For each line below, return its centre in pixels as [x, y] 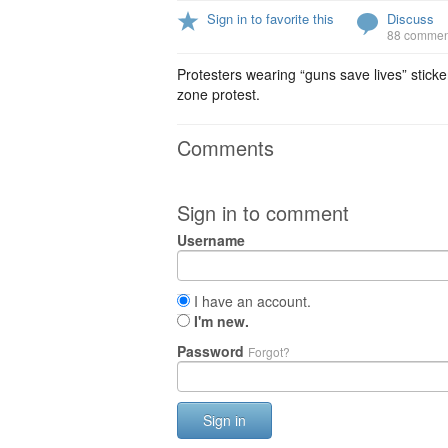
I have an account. [250, 301]
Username [211, 240]
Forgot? [269, 351]
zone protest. [218, 94]
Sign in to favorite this [270, 18]
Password [212, 351]
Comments [225, 147]
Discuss [410, 18]
